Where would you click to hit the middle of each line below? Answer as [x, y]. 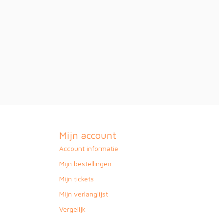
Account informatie [89, 148]
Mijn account [88, 135]
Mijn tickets [77, 178]
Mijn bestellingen [85, 163]
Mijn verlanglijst [84, 194]
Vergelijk [72, 209]
